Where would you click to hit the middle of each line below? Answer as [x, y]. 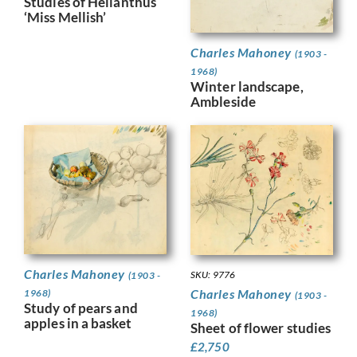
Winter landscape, [247, 87]
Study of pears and [81, 308]
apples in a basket [78, 324]
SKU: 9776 [213, 274]
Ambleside [223, 102]
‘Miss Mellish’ [65, 17]
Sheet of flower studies [261, 328]
